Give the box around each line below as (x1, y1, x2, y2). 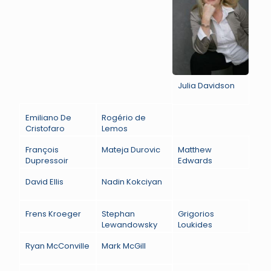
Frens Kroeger (25, 207, 81, 220)
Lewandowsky (102, 218, 158, 230)
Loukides (178, 218, 213, 230)
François (25, 143, 59, 155)
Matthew (178, 143, 212, 155)
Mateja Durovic (102, 143, 161, 155)
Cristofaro (25, 122, 65, 134)
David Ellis (25, 175, 64, 188)
